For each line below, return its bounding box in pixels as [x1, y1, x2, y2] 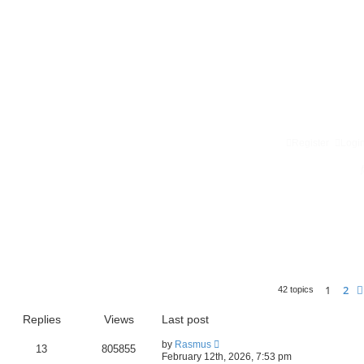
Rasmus [175, 338, 211, 350]
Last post [162, 312, 209, 326]
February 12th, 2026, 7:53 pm [162, 350, 292, 362]
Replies [22, 312, 61, 326]
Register [292, 137, 329, 149]
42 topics [278, 284, 316, 294]
